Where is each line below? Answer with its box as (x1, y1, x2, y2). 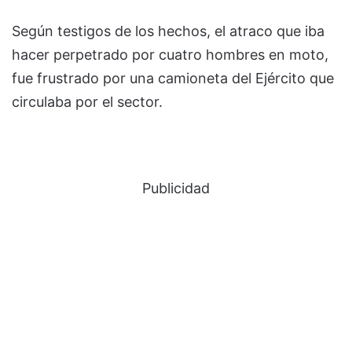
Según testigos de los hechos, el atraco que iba (12, 22, 324, 39)
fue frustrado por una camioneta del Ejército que (12, 69, 334, 86)
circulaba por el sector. (12, 93, 163, 110)
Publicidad (142, 179, 210, 196)
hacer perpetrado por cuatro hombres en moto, (12, 46, 328, 63)
